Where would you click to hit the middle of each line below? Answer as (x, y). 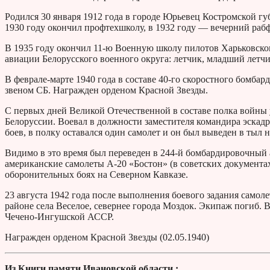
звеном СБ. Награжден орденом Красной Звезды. (106, 90)
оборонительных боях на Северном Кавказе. (96, 175)
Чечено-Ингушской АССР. (59, 217)
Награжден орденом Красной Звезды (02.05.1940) (107, 237)
